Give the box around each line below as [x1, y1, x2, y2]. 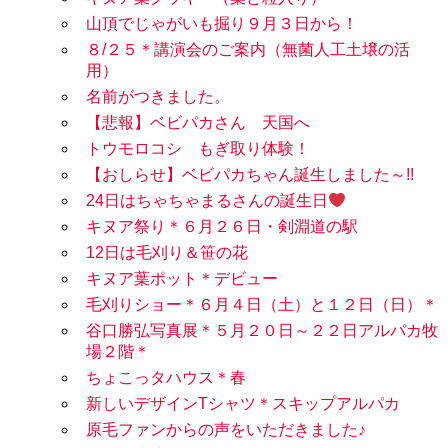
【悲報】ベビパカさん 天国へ [86, 114, 310, 132]
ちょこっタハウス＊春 [86, 369, 246, 387]
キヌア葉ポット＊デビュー [86, 270, 278, 288]
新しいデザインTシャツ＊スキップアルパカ [86, 395, 400, 413]
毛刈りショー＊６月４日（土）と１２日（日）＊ [86, 296, 438, 314]
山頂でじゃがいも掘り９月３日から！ [86, 15, 358, 33]
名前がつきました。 [86, 88, 230, 106]
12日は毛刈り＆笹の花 [86, 244, 248, 262]
